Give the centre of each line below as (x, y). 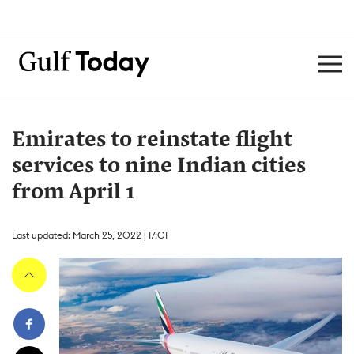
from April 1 (73, 193)
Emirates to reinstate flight (152, 141)
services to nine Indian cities (159, 167)
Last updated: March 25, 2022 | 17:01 (90, 235)
